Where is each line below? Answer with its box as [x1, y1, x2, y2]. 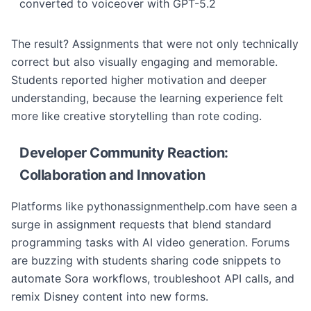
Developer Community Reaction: [19, 144, 228, 161]
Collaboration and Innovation [19, 167, 205, 183]
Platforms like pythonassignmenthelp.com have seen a [11, 199, 297, 213]
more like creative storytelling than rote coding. [11, 109, 262, 123]
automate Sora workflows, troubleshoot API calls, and [11, 271, 294, 285]
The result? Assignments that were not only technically [11, 37, 299, 51]
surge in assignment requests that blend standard [11, 217, 271, 231]
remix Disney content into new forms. [11, 289, 208, 303]
